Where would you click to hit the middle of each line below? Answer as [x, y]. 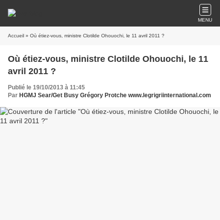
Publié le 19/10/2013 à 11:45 [46, 87]
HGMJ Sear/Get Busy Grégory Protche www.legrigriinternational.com [115, 95]
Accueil [16, 36]
